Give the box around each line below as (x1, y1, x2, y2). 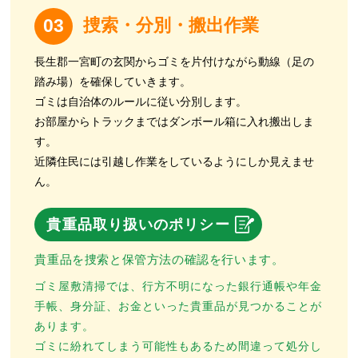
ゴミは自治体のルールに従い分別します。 (34, 95, 248, 108)
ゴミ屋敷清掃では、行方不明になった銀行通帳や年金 (34, 279, 323, 292)
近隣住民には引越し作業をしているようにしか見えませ (34, 155, 315, 168)
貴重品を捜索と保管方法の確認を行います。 (34, 252, 284, 267)
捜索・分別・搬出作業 (83, 14, 260, 35)
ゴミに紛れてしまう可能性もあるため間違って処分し (34, 339, 323, 352)
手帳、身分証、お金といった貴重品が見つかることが (34, 299, 323, 312)
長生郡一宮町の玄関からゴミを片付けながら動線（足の (34, 55, 315, 68)
